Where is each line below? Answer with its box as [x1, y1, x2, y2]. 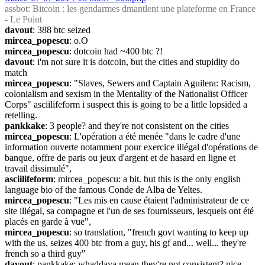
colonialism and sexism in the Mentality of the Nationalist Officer [5, 89, 247, 99]
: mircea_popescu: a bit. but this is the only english [53, 174, 241, 184]
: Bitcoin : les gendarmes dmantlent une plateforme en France [28, 4, 256, 14]
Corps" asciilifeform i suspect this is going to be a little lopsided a [5, 99, 247, 109]
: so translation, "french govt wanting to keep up [69, 227, 248, 237]
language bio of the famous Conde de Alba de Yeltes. [5, 185, 202, 195]
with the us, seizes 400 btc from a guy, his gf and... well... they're [5, 238, 246, 248]
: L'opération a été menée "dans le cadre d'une [69, 131, 240, 141]
